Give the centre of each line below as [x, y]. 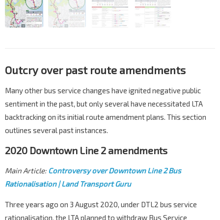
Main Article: [27, 171]
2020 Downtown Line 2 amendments [86, 151]
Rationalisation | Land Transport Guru [68, 184]
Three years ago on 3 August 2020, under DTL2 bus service [101, 205]
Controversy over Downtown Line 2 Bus [115, 171]
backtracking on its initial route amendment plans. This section [106, 117]
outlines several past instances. [56, 130]
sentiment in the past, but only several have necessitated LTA [104, 104]
